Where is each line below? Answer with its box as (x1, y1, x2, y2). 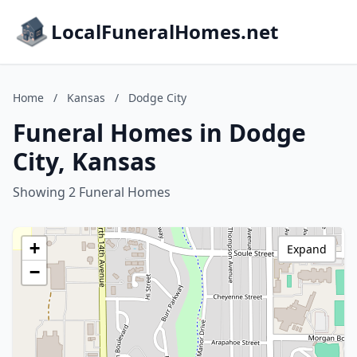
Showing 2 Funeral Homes (13, 183, 171, 201)
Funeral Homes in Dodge (13, 116, 306, 149)
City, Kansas (13, 145, 156, 178)
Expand (287, 241, 327, 257)
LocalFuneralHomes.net (51, 18, 278, 45)
